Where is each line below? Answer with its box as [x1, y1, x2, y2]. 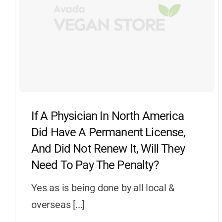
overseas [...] [31, 198, 85, 211]
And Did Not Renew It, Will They [31, 141, 185, 156]
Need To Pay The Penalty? [31, 158, 159, 172]
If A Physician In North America [31, 109, 184, 123]
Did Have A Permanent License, [31, 125, 186, 139]
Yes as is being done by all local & [31, 181, 174, 194]
